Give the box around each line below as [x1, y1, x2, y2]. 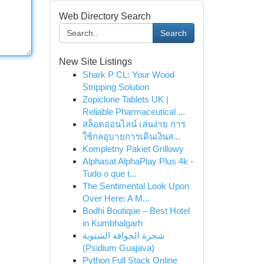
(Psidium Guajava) [82, 243, 154, 253]
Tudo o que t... [82, 169, 137, 179]
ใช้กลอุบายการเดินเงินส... [82, 131, 180, 141]
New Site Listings [58, 57, 132, 67]
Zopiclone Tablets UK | [82, 94, 169, 104]
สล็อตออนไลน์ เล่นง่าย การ [82, 119, 186, 129]
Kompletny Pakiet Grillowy [82, 144, 184, 154]
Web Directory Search [58, 11, 151, 21]
